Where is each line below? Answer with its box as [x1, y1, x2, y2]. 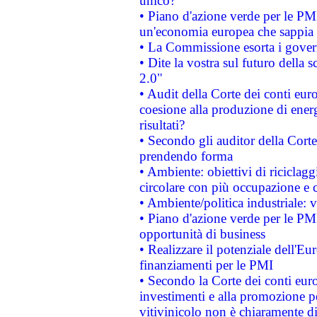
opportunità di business [139, 226, 265, 241]
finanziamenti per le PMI [139, 258, 273, 272]
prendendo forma [139, 149, 233, 163]
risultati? [139, 117, 185, 132]
